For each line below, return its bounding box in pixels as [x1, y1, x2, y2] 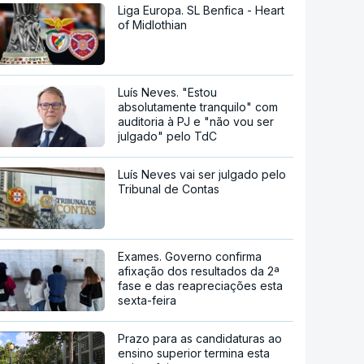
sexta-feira [118, 293, 177, 308]
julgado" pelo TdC [118, 129, 218, 144]
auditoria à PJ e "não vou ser [118, 115, 275, 129]
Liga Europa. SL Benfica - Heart [118, 3, 285, 18]
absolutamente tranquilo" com [118, 100, 279, 115]
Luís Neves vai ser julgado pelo [118, 167, 287, 182]
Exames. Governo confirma [118, 249, 262, 264]
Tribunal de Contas [118, 182, 220, 197]
